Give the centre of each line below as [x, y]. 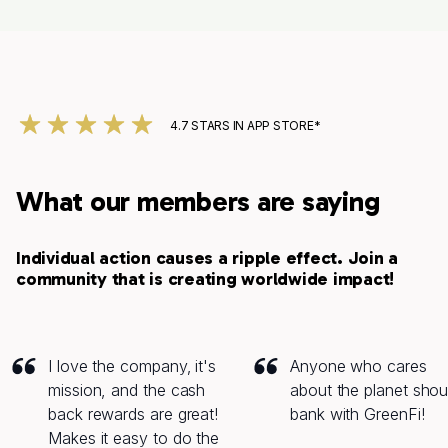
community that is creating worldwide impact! [205, 279]
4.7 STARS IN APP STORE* [245, 126]
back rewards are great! [133, 414]
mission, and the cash [127, 390]
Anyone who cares [358, 366]
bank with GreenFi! [357, 414]
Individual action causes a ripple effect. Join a [207, 258]
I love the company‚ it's [132, 366]
